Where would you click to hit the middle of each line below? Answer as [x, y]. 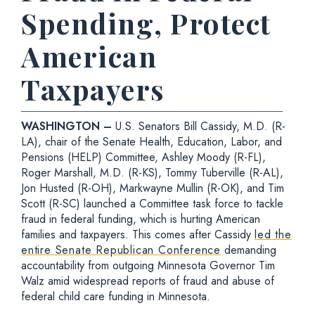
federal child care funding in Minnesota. [116, 296]
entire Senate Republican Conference [121, 250]
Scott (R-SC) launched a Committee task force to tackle [152, 204]
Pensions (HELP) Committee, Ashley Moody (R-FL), [143, 157]
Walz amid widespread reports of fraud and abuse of [148, 281]
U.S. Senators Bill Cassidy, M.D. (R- [200, 126]
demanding [249, 250]
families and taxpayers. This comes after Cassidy [138, 234]
